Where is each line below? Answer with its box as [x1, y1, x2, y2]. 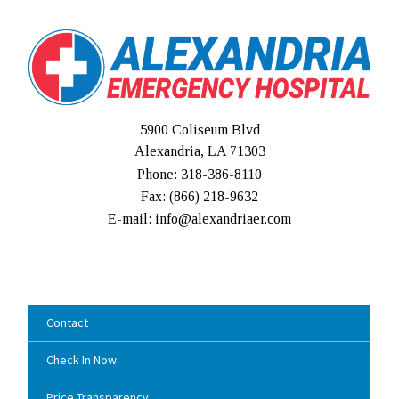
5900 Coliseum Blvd [139, 122, 260, 138]
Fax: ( [141, 189, 174, 205]
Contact [46, 314, 88, 331]
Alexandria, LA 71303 [134, 143, 265, 159]
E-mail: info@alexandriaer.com [108, 211, 291, 227]
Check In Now [46, 352, 117, 369]
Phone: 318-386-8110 [137, 167, 262, 183]
